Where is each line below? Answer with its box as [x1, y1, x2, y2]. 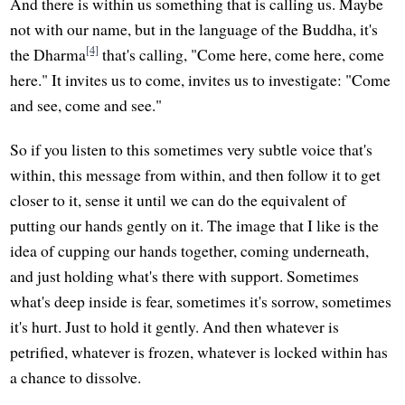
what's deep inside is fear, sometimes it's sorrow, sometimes [10, 290, 392, 313]
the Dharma [10, 43, 87, 66]
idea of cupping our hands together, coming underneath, [10, 240, 370, 262]
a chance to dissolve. [10, 366, 142, 389]
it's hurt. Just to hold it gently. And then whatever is [10, 316, 340, 338]
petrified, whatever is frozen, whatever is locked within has [10, 341, 389, 363]
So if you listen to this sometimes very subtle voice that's [10, 138, 373, 161]
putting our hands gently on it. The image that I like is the [10, 214, 380, 237]
